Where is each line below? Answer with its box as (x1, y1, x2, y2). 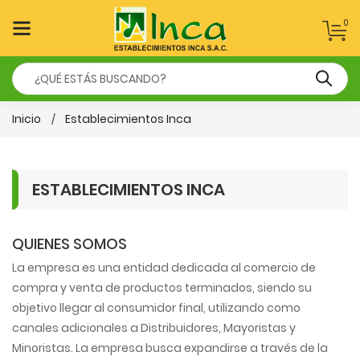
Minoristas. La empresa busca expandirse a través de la (12, 340, 328, 356)
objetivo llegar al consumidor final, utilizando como (12, 300, 301, 316)
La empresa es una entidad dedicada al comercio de (12, 260, 316, 276)
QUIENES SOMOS (12, 234, 127, 254)
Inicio (12, 111, 41, 127)
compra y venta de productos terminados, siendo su (12, 280, 312, 296)
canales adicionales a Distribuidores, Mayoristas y (12, 320, 296, 336)
